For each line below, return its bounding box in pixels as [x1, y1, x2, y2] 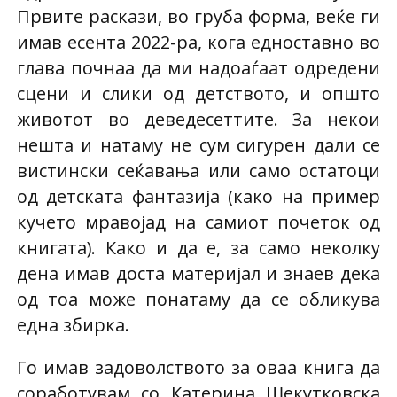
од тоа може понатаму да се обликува [16, 286, 381, 311]
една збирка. [16, 312, 129, 337]
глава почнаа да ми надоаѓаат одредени [16, 55, 381, 80]
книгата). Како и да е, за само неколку [16, 235, 381, 260]
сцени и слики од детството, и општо [16, 81, 381, 105]
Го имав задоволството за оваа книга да [16, 355, 381, 380]
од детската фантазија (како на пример [16, 183, 381, 208]
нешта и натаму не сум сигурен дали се [16, 132, 381, 157]
